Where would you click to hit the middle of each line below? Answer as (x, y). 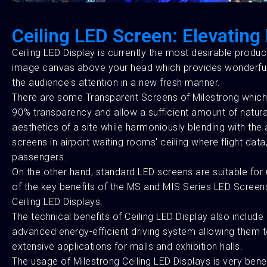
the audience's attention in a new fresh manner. (116, 83)
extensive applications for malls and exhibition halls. (127, 246)
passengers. (39, 157)
